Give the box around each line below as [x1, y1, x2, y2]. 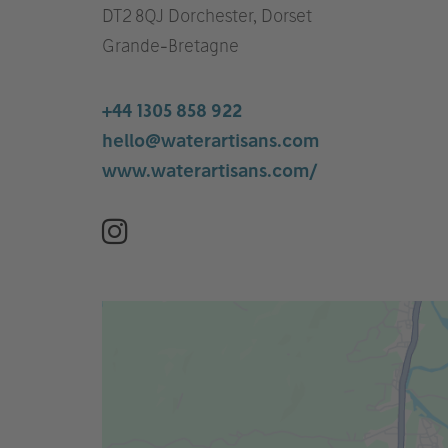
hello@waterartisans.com [102, 130, 319, 151]
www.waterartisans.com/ [102, 160, 317, 181]
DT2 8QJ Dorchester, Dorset [102, 5, 312, 26]
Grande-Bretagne [102, 35, 239, 56]
